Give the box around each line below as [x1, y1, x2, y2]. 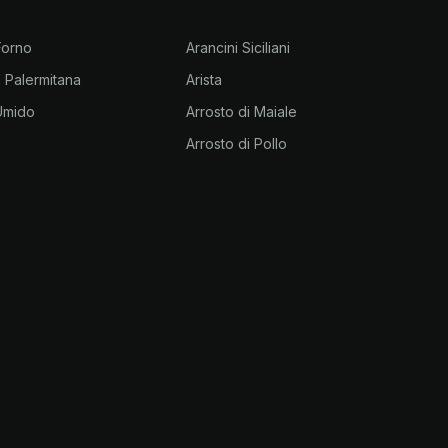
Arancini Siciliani [185, 39, 290, 56]
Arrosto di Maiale [185, 103, 297, 120]
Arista [185, 71, 222, 88]
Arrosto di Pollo [185, 135, 287, 152]
